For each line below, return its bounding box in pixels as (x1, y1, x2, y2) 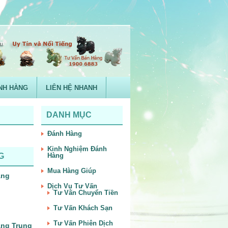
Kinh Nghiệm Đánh (47, 145, 107, 153)
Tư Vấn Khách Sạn (53, 204, 112, 212)
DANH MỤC (46, 110, 92, 119)
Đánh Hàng (47, 130, 82, 137)
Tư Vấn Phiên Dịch (53, 219, 113, 227)
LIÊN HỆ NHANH (46, 84, 97, 92)
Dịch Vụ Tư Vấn (47, 182, 97, 190)
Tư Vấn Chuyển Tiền (53, 189, 118, 196)
